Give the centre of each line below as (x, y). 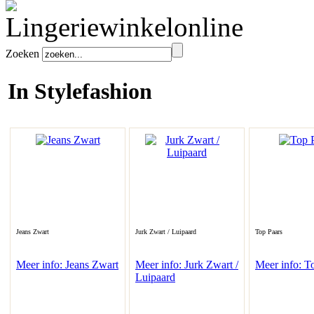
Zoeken (22, 54)
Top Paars (269, 232)
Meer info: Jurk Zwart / (187, 265)
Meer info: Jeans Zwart (67, 265)
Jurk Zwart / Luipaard (166, 232)
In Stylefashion (80, 91)
